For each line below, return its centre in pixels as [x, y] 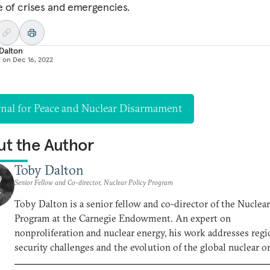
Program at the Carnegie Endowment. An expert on [123, 218]
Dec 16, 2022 [33, 59]
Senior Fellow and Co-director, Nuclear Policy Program [94, 182]
